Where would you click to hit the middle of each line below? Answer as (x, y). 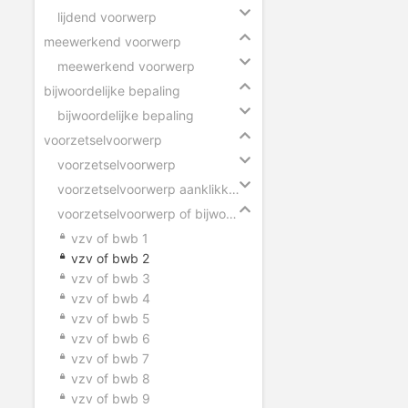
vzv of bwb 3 (111, 278)
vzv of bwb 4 (111, 298)
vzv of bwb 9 (111, 398)
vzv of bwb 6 (111, 338)
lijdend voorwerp (107, 16)
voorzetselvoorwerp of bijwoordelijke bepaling (231, 213)
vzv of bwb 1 (110, 238)
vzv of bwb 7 (110, 358)
